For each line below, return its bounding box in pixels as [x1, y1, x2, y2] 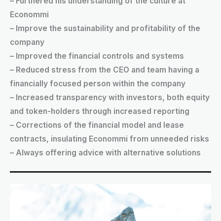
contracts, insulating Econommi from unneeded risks [10, 134, 209, 144]
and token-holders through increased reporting [10, 106, 189, 116]
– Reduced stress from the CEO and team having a [10, 65, 199, 74]
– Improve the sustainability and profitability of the [10, 23, 200, 33]
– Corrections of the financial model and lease [10, 120, 184, 130]
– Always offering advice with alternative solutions [10, 147, 201, 157]
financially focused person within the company [10, 78, 185, 88]
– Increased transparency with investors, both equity [10, 92, 210, 102]
